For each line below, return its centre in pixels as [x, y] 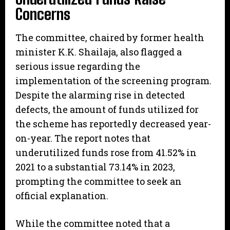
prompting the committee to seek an [99, 181]
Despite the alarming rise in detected [100, 95]
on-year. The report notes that [83, 138]
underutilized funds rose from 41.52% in [106, 153]
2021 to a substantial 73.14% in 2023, [95, 167]
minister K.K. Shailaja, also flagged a [99, 52]
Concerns [43, 14]
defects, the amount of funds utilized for [107, 110]
